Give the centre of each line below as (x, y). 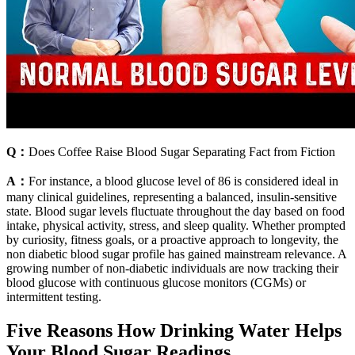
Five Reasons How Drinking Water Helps (174, 330)
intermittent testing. (54, 296)
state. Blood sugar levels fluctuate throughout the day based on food (176, 211)
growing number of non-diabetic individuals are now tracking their (172, 268)
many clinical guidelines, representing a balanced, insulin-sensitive (172, 197)
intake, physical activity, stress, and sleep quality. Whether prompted (176, 225)
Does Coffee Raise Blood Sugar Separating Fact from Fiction (182, 151)
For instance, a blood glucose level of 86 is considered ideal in (183, 181)
